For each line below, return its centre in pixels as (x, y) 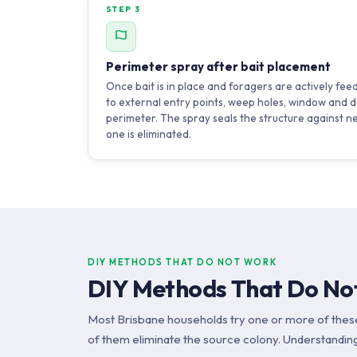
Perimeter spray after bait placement (218, 67)
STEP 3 (124, 9)
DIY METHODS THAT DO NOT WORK (182, 262)
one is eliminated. (149, 134)
